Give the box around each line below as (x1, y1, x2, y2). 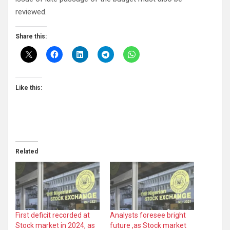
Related (15, 148, 38, 156)
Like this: (15, 84, 42, 92)
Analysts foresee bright (110, 211, 186, 220)
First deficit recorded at (15, 211, 90, 220)
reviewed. (15, 7, 47, 17)
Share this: (15, 33, 47, 41)
